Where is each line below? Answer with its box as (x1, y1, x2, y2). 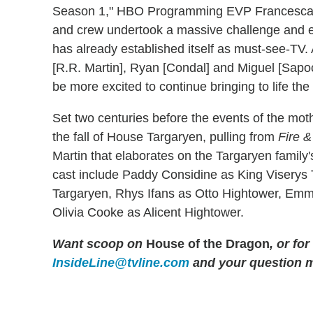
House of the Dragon (143, 236, 270, 251)
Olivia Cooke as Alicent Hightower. (52, 205, 244, 219)
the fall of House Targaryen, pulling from (52, 129, 278, 144)
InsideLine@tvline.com (52, 255, 189, 270)
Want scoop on (52, 236, 143, 251)
